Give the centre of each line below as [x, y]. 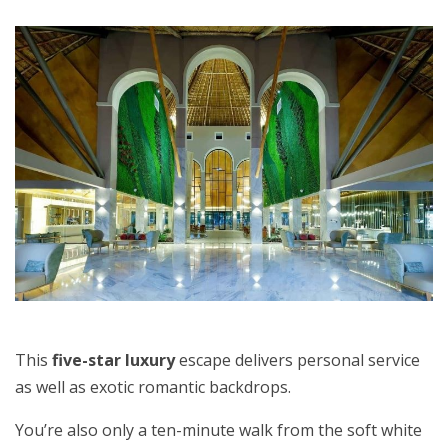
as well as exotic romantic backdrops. [153, 387]
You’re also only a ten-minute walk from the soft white [218, 430]
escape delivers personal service [297, 360]
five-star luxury [113, 360]
